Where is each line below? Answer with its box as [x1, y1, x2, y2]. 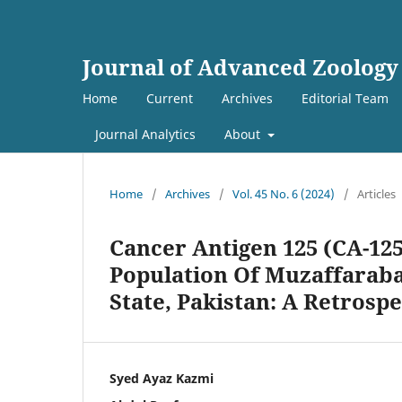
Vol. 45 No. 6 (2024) [232, 185, 335, 202]
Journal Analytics [95, 125, 196, 143]
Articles [357, 185, 396, 202]
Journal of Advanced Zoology [83, 52, 398, 82]
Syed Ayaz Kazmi [109, 369, 214, 387]
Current [146, 89, 193, 107]
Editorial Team [301, 89, 389, 107]
